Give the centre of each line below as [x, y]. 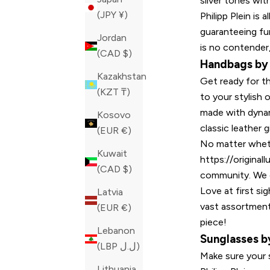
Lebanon [116, 231]
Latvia [110, 192]
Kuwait [112, 154]
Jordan [112, 38]
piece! [213, 222]
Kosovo [114, 115]
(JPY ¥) [123, 15]
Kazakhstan [122, 77]
